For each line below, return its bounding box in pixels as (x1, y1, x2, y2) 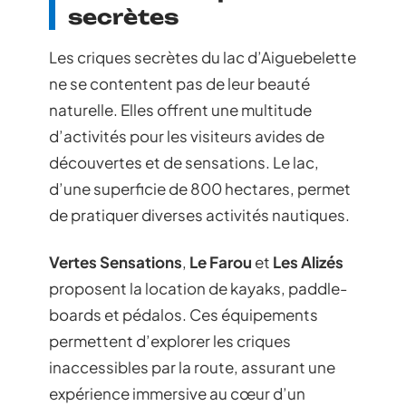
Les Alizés (273, 251, 343, 272)
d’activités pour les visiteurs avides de (49, 126, 324, 146)
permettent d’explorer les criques (49, 330, 291, 351)
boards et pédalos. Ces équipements (49, 304, 318, 324)
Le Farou (189, 251, 252, 272)
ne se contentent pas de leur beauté (49, 73, 310, 93)
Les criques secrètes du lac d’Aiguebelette (49, 47, 356, 67)
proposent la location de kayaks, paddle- (49, 277, 347, 298)
